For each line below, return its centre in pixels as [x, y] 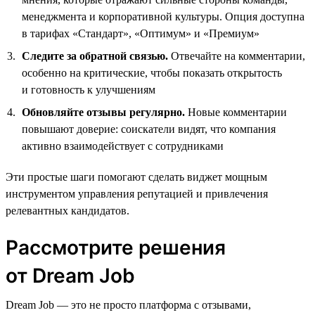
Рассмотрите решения [116, 247]
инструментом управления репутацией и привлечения [137, 193]
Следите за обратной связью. [95, 56]
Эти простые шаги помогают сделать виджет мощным [136, 176]
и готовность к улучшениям [89, 89]
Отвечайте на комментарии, [237, 56]
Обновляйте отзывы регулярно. [103, 112]
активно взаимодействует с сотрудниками [123, 146]
